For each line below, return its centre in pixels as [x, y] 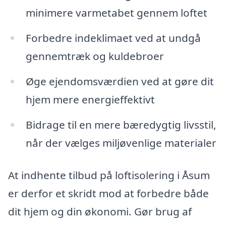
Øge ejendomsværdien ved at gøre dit [120, 81]
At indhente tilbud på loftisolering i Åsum [109, 175]
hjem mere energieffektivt [90, 99]
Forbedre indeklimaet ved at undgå [113, 38]
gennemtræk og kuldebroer [95, 56]
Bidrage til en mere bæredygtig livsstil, [121, 124]
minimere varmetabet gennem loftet [116, 13]
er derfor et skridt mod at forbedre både [108, 193]
